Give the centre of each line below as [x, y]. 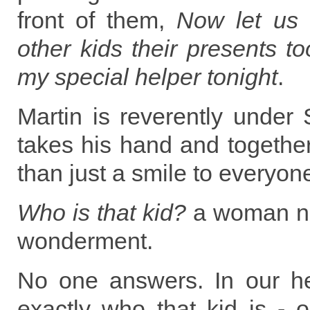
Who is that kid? [102, 212]
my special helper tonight [147, 77]
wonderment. [85, 241]
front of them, [97, 20]
